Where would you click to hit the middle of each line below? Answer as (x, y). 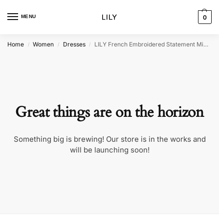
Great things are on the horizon (109, 112)
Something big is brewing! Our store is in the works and (109, 139)
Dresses (74, 44)
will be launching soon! (109, 150)
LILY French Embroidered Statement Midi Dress (149, 44)
